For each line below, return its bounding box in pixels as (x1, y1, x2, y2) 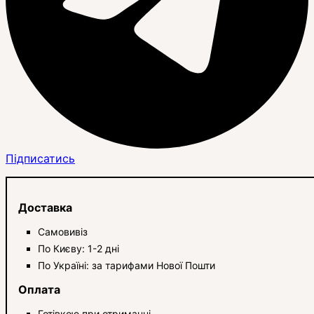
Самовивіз (38, 225, 88, 238)
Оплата (18, 282, 60, 296)
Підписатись (6, 151, 75, 165)
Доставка (18, 200, 72, 214)
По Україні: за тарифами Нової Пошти (38, 259, 215, 271)
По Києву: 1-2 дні (38, 242, 119, 254)
